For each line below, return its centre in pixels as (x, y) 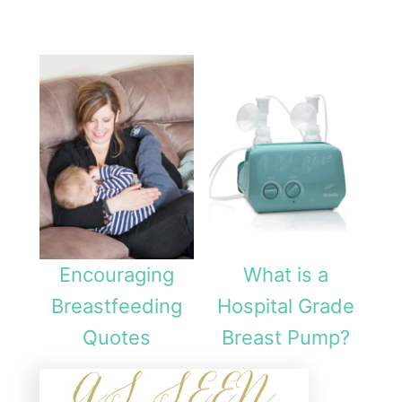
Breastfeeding (116, 306)
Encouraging (116, 275)
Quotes (116, 338)
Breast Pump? (285, 338)
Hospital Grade (285, 306)
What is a (285, 275)
